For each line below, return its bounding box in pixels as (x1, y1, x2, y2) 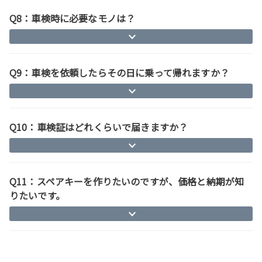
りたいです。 (9, 188, 65, 202)
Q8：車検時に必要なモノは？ (9, 11, 136, 25)
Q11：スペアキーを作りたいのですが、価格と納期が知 (9, 174, 244, 188)
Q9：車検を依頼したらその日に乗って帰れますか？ (9, 65, 229, 80)
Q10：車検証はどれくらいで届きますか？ (9, 119, 188, 134)
